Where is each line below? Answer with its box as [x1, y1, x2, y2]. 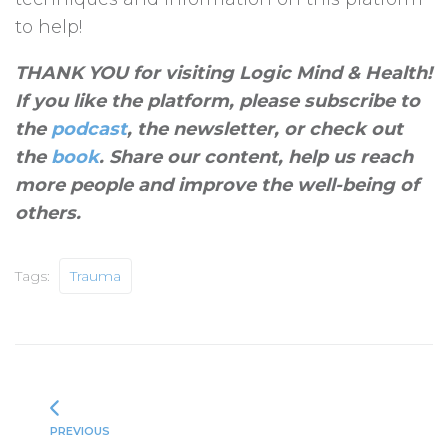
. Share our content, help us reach [99, 146, 413, 169]
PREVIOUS [50, 424, 110, 439]
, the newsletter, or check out [127, 118, 403, 141]
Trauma [70, 267, 121, 286]
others [15, 202, 76, 225]
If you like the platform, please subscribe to [15, 90, 420, 113]
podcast [51, 118, 127, 141]
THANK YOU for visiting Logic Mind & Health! [15, 62, 432, 85]
